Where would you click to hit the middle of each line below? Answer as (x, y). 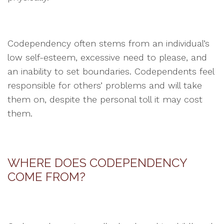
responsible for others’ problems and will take (105, 85)
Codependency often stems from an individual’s (108, 43)
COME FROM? (46, 177)
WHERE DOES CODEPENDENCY (97, 163)
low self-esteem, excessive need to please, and (107, 57)
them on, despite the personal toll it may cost (105, 99)
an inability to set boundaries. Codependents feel (111, 71)
